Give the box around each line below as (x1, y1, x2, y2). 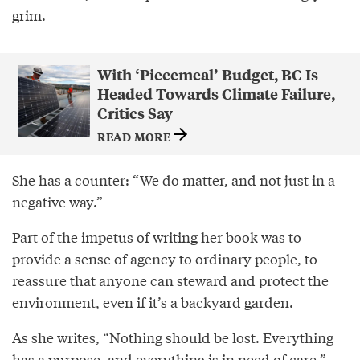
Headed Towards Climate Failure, (96, 84, 335, 104)
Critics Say (96, 103, 173, 124)
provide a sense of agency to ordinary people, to (12, 247, 317, 268)
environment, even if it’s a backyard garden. (12, 291, 293, 312)
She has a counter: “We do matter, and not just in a (12, 169, 335, 190)
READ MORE (96, 128, 174, 145)
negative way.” (12, 190, 103, 211)
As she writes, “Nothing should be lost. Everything (12, 326, 333, 347)
